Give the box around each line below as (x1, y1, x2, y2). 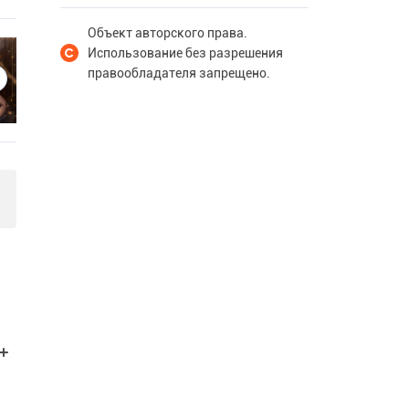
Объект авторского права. (88, 26, 247, 40)
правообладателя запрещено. (88, 66, 270, 80)
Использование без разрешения (88, 46, 283, 60)
